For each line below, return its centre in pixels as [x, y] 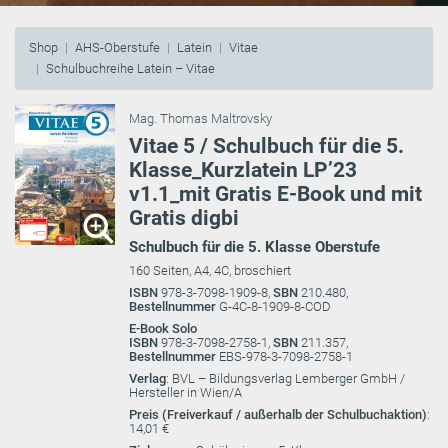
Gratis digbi [184, 217]
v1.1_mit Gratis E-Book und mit [275, 193]
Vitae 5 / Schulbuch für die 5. [266, 145]
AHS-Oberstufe [117, 47]
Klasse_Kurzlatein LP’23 [243, 169]
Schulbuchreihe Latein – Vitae [130, 68]
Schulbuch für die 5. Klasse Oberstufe [254, 246]
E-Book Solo [163, 328]
